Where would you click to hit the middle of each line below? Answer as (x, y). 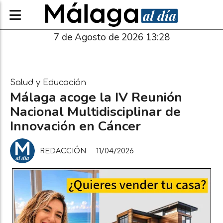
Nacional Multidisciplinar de (95, 111)
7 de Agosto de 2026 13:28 (111, 37)
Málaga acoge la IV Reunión (96, 97)
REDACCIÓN (63, 151)
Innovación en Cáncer (75, 126)
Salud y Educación (48, 83)
